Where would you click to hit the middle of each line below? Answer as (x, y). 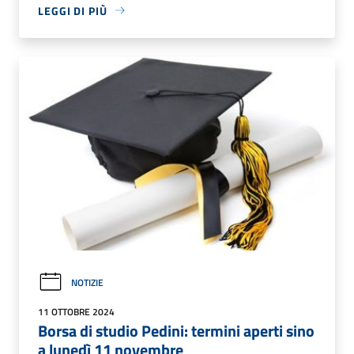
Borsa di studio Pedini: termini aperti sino (176, 330)
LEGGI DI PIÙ (73, 10)
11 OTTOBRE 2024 (76, 311)
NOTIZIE (87, 282)
